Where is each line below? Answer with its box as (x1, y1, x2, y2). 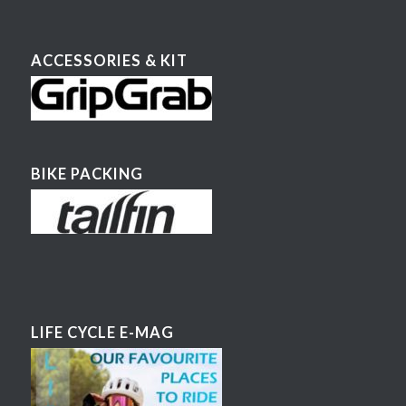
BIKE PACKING (30, 164, 143, 183)
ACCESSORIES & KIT (30, 51, 188, 70)
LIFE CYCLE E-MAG (30, 323, 174, 342)
